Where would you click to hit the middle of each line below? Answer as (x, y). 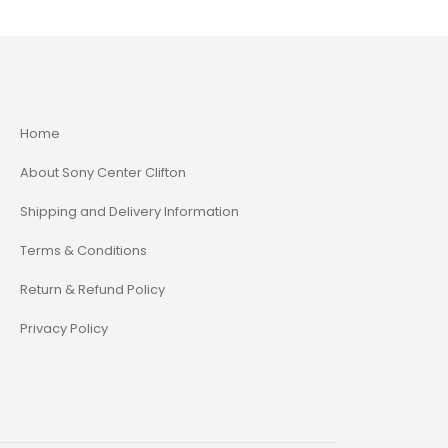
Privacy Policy (64, 328)
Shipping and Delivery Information (129, 211)
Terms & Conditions (83, 250)
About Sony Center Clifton (103, 172)
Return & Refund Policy (92, 289)
